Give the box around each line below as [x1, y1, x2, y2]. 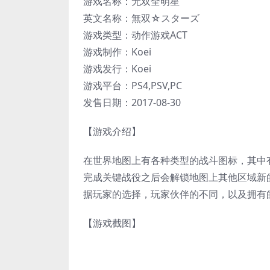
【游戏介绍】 [83, 125, 141, 139]
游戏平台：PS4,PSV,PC [83, 79, 182, 93]
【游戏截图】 [83, 216, 141, 230]
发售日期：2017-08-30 [83, 96, 181, 110]
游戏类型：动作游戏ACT [83, 28, 187, 42]
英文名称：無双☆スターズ [83, 11, 199, 25]
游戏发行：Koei [83, 62, 151, 76]
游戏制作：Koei [83, 45, 151, 59]
